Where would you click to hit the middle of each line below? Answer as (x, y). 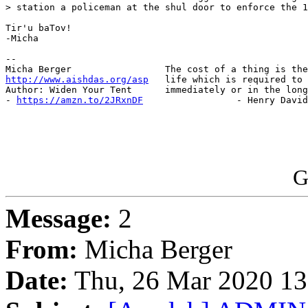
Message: (58, 219)
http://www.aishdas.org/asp (77, 80)
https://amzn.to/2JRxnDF (80, 100)
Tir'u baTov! (38, 28)
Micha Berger (155, 250)
